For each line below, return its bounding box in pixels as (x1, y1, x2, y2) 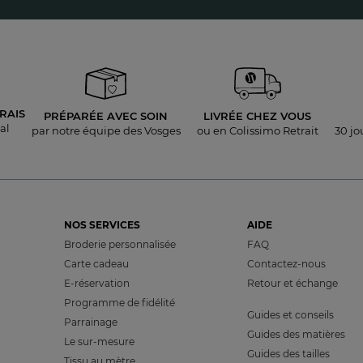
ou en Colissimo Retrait (196, 124, 318, 137)
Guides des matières (246, 328, 345, 340)
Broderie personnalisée (64, 238, 177, 250)
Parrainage (64, 316, 118, 328)
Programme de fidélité (64, 297, 176, 309)
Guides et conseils (246, 309, 334, 321)
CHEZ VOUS (246, 109, 311, 122)
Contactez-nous (246, 258, 326, 270)
